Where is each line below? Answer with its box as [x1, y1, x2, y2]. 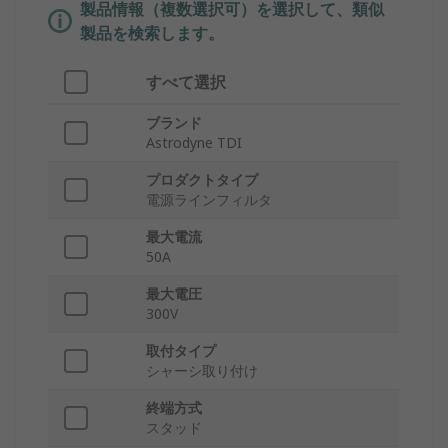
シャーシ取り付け [146, 361, 258, 381]
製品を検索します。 [80, 22, 224, 45]
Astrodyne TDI [146, 133, 242, 153]
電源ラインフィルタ [146, 190, 272, 210]
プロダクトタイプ [146, 170, 258, 190]
